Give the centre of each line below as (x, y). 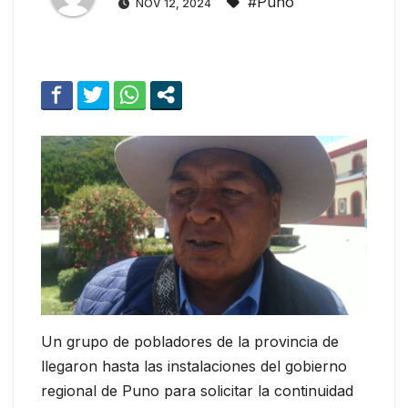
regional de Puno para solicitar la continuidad (197, 390)
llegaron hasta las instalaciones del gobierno (194, 366)
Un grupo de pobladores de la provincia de (190, 341)
